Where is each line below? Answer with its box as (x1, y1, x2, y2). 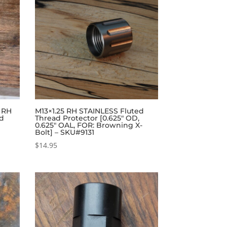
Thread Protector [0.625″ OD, (34, 113, 139, 123)
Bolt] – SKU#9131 (34, 128, 94, 137)
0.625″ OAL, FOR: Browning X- (34, 121, 142, 130)
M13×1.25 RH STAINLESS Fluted (34, 106, 144, 116)
